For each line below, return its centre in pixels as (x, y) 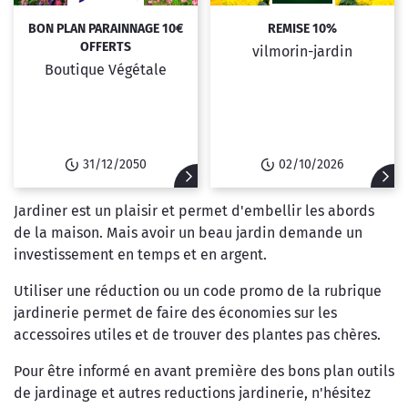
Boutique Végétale (106, 69)
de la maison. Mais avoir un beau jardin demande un (188, 233)
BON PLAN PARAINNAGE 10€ (106, 28)
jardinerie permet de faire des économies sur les (175, 313)
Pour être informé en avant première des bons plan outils (204, 372)
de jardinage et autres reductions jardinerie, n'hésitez (192, 393)
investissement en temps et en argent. (140, 255)
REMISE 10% (302, 28)
